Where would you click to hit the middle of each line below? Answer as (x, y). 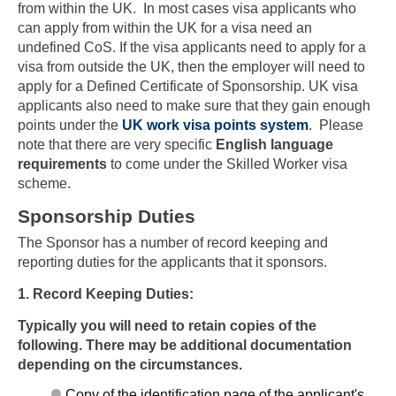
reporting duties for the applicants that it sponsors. (172, 263)
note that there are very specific (117, 145)
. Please (336, 126)
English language (274, 145)
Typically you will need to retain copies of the (167, 325)
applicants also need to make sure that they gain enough (194, 106)
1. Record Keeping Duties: (106, 293)
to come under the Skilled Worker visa (227, 164)
